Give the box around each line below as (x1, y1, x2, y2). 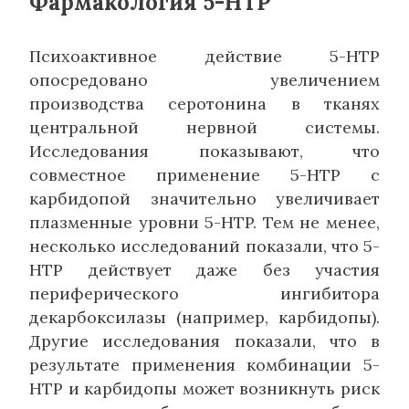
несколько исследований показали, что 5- (29, 235, 380, 257)
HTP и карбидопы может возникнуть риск (29, 377, 380, 399)
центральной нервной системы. (29, 116, 380, 138)
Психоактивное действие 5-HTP (29, 45, 380, 67)
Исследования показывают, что (29, 140, 380, 162)
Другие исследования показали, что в (29, 330, 380, 351)
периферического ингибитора (29, 282, 380, 304)
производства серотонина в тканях (29, 92, 380, 114)
